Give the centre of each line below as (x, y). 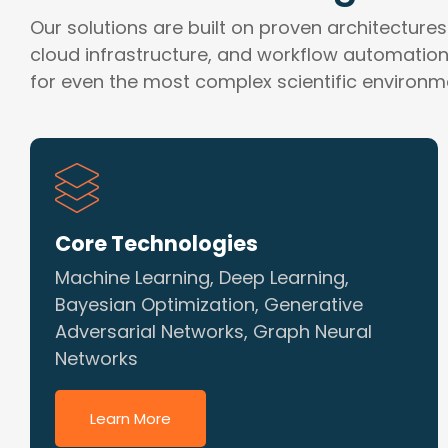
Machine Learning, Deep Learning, (202, 277)
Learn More (130, 418)
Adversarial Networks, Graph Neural (213, 331)
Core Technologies (156, 243)
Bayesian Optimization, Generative (209, 304)
